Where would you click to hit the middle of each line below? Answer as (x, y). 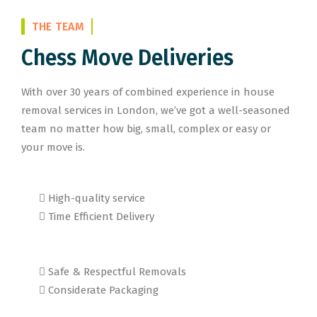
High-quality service (97, 198)
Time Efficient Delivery (101, 217)
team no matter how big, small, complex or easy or (146, 129)
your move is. (53, 147)
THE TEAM (58, 27)
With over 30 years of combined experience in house (148, 92)
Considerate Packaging (103, 290)
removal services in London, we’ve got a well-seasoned (156, 110)
